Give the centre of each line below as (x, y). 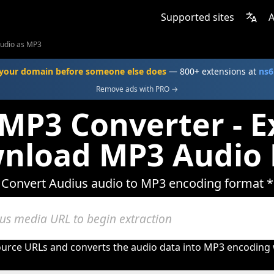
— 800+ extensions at (212, 71)
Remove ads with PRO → (137, 89)
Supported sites (198, 17)
